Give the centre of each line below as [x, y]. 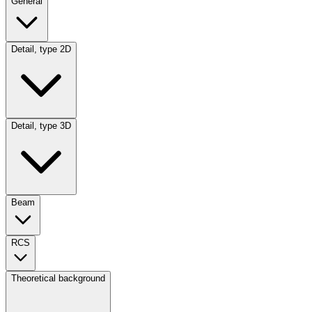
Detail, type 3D [41, 126]
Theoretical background [58, 278]
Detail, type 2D [41, 49]
